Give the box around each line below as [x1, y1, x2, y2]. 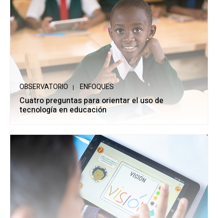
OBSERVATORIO [19, 82, 68, 92]
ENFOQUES [80, 82, 114, 92]
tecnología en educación [19, 104, 107, 116]
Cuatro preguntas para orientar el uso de [19, 95, 163, 107]
